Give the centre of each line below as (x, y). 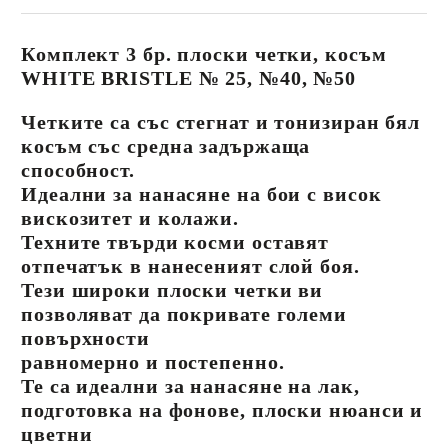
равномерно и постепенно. (153, 362)
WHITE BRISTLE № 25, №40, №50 (189, 78)
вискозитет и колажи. (130, 218)
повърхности (85, 338)
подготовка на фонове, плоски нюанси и (222, 410)
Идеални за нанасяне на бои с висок (201, 194)
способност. (78, 170)
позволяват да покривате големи (184, 314)
